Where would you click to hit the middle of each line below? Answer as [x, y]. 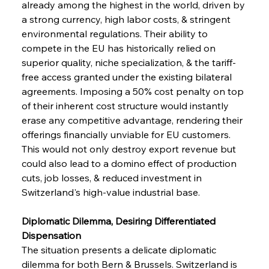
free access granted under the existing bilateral [128, 77]
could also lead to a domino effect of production [130, 163]
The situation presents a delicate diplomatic [120, 249]
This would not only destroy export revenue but [130, 149]
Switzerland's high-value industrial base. [110, 192]
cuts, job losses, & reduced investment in [113, 177]
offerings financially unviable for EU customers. [127, 134]
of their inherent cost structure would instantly [126, 105]
